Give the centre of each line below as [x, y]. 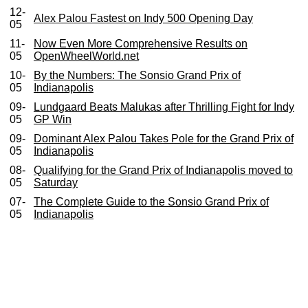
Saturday [55, 182]
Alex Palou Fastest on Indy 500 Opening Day [143, 18]
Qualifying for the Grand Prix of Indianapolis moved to [163, 170]
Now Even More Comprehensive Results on [140, 43]
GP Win [52, 119]
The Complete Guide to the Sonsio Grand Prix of [151, 201]
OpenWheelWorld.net [86, 56]
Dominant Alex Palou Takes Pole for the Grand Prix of [163, 138]
